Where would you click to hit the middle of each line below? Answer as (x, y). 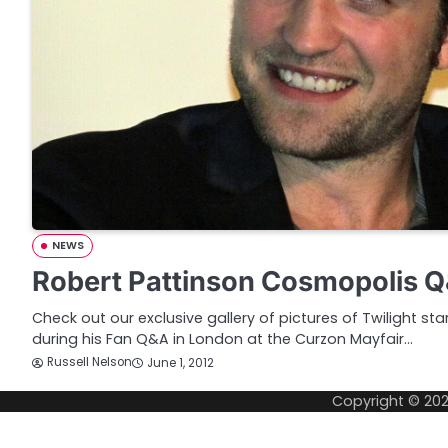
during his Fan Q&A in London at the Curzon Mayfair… (222, 339)
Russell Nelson (89, 362)
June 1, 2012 (180, 362)
